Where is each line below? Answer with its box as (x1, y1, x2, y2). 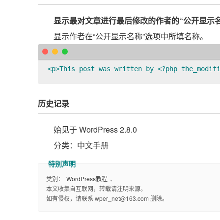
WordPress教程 (66, 174, 108, 183)
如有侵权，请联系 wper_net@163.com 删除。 (46, 194, 168, 202)
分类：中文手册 (54, 139, 109, 151)
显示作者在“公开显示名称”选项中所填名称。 (54, 30, 208, 42)
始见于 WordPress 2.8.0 (54, 124, 137, 135)
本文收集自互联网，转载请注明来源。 (46, 184, 146, 192)
